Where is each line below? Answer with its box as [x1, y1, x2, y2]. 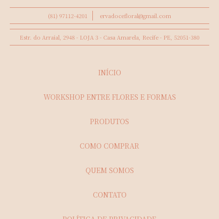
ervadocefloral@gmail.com [100, 11, 171, 20]
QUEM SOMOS [85, 165, 134, 175]
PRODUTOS [90, 116, 129, 126]
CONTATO [92, 189, 127, 199]
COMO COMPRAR [80, 140, 139, 151]
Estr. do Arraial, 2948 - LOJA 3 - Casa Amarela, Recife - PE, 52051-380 [20, 33, 199, 41]
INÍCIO [98, 67, 121, 77]
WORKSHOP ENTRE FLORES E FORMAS [43, 91, 176, 102]
